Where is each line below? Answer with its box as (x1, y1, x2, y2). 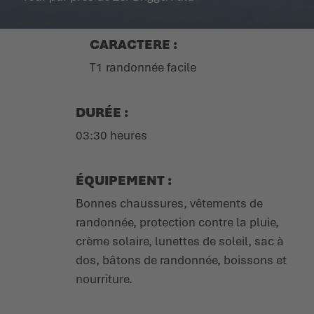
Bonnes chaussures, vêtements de (76, 195, 263, 211)
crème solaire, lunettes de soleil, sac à (76, 233, 284, 249)
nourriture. (76, 271, 132, 287)
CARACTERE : (90, 35, 177, 53)
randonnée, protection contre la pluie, (76, 214, 279, 230)
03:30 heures (76, 127, 147, 143)
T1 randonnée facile (90, 59, 196, 75)
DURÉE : (76, 103, 128, 121)
